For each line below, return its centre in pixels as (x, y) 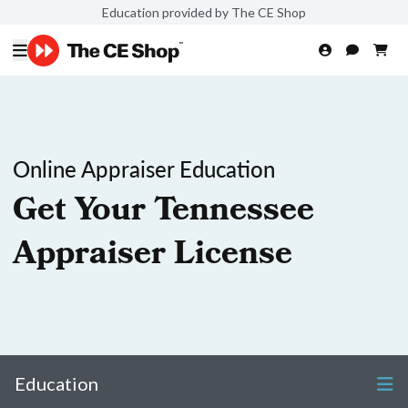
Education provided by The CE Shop (204, 12)
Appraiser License (153, 257)
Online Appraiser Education (144, 168)
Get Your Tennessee (163, 213)
